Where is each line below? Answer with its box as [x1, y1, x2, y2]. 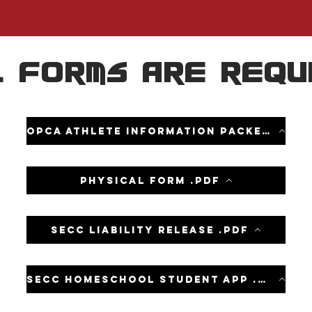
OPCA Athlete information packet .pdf [262, 125, 272, 137]
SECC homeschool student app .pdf [258, 273, 267, 286]
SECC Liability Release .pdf [51, 224, 249, 236]
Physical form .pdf [79, 174, 220, 187]
